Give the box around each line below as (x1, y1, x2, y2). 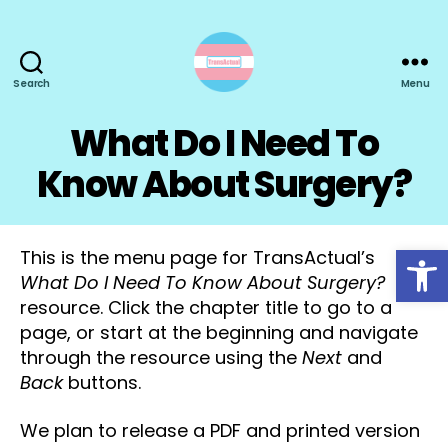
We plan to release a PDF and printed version (20, 417, 420, 443)
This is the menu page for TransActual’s (20, 245, 375, 270)
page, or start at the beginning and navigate (20, 320, 418, 345)
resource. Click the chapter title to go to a (20, 295, 392, 320)
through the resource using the (20, 345, 302, 370)
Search (13, 76, 50, 91)
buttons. (63, 370, 141, 395)
